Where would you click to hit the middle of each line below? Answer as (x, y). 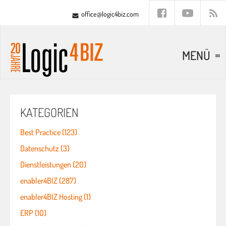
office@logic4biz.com (110, 14)
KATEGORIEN (49, 112)
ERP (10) (33, 213)
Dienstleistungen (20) (53, 164)
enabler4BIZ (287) (48, 181)
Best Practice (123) (49, 132)
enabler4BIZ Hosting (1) (55, 197)
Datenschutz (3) (45, 148)
